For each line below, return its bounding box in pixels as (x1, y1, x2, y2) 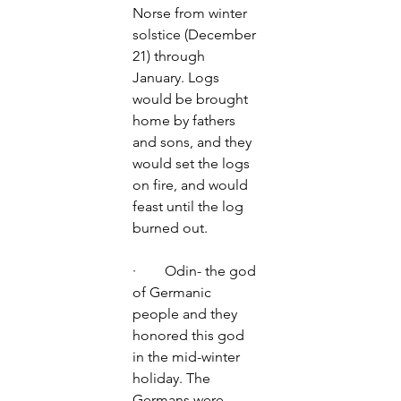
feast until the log (132, 198, 247, 215)
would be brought (132, 90, 252, 107)
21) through (132, 47, 209, 64)
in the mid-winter (132, 348, 243, 365)
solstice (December (132, 26, 260, 43)
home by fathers (132, 112, 239, 129)
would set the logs (132, 155, 253, 172)
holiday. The (132, 370, 214, 387)
